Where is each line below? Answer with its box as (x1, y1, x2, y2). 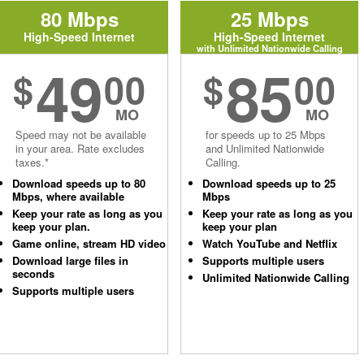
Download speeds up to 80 (12, 175, 145, 191)
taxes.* (15, 154, 49, 170)
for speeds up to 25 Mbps (206, 127, 326, 142)
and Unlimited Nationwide (206, 141, 324, 156)
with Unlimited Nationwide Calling (196, 41, 343, 54)
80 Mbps (40, 5, 119, 32)
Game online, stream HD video (12, 236, 166, 251)
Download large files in (12, 253, 128, 268)
